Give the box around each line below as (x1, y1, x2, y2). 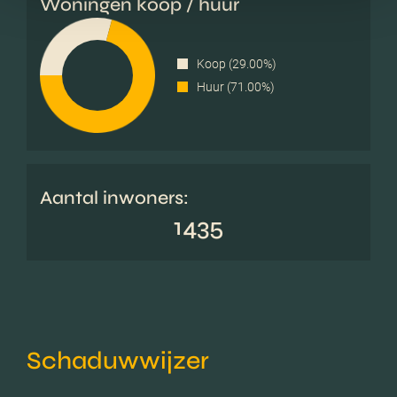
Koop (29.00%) (197, 56, 276, 71)
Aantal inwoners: (40, 187, 189, 210)
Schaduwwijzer (27, 346, 209, 377)
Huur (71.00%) (197, 79, 275, 94)
